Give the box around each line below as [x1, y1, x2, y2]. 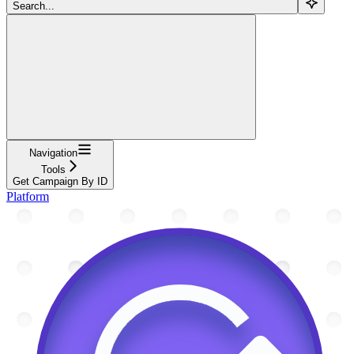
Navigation [28, 146, 77, 159]
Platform [6, 189, 49, 203]
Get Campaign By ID [13, 175, 107, 187]
